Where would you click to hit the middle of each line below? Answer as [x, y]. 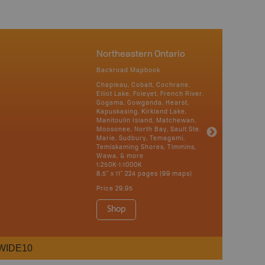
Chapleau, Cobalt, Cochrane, [143, 85]
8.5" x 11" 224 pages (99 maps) [144, 174]
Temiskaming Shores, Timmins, [146, 147]
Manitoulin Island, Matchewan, [146, 120]
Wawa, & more [120, 156]
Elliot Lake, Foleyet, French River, [150, 94]
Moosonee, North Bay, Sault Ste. [149, 129]
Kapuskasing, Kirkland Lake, [142, 112]
